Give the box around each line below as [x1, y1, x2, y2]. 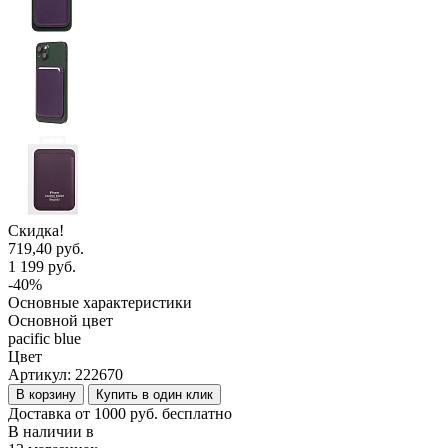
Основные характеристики [8, 293, 192, 311]
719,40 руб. [8, 239, 84, 257]
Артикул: [8, 365, 75, 383]
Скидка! [8, 221, 64, 239]
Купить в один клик [96, 386, 213, 402]
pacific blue [8, 329, 81, 347]
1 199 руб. [8, 257, 76, 275]
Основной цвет [8, 311, 113, 329]
